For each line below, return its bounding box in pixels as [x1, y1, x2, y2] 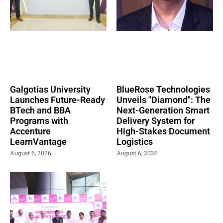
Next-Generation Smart [116, 105, 210, 116]
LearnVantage [10, 136, 67, 147]
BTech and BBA [10, 105, 71, 116]
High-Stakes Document [116, 126, 210, 137]
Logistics [116, 136, 153, 147]
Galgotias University [10, 84, 91, 95]
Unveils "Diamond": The [116, 95, 211, 106]
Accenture [10, 126, 51, 137]
